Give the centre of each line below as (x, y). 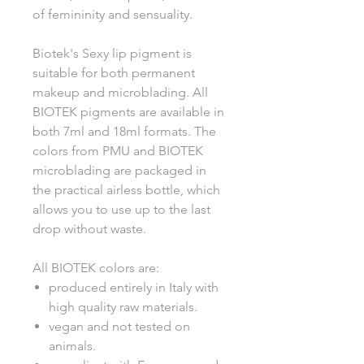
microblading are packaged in (119, 171)
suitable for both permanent (114, 73)
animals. (72, 346)
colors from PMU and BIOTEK (118, 151)
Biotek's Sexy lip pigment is (112, 54)
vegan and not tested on (119, 327)
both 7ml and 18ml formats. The (124, 132)
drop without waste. (89, 229)
